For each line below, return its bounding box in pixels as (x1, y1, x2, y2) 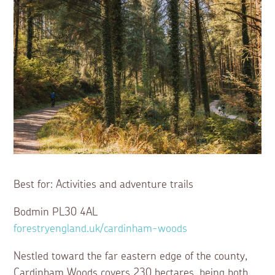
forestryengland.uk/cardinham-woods (14, 223, 188, 235)
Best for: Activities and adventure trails (14, 179, 194, 191)
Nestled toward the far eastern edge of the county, (14, 251, 248, 263)
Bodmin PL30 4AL (14, 207, 98, 219)
